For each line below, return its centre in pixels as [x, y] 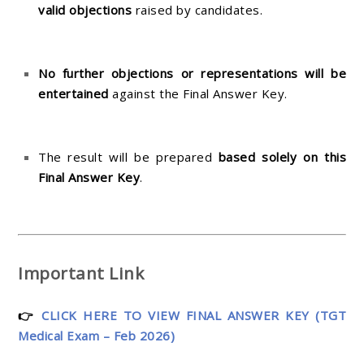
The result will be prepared [128, 157]
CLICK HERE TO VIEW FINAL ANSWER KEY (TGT [194, 315]
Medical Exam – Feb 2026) [96, 335]
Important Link [81, 273]
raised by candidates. [197, 10]
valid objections [85, 10]
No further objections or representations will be [192, 74]
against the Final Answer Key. [198, 94]
